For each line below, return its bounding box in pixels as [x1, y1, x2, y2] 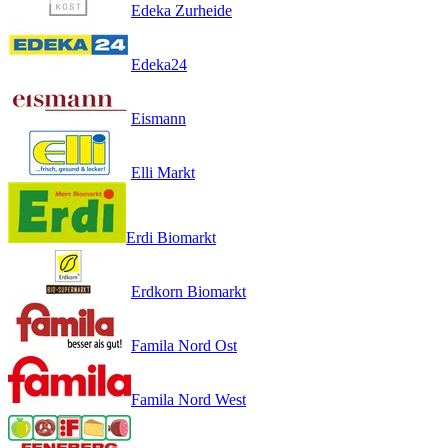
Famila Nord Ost [131, 336, 237, 354]
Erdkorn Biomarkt [131, 282, 246, 300]
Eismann [131, 109, 186, 127]
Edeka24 [131, 55, 187, 73]
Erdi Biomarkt [126, 228, 216, 246]
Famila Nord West [131, 390, 246, 408]
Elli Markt [131, 163, 195, 181]
